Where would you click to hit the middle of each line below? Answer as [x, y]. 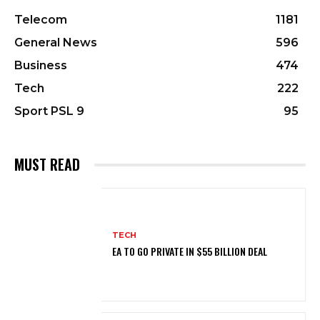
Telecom [41, 20]
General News [56, 43]
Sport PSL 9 [49, 111]
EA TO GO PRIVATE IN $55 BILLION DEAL [190, 251]
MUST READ [47, 165]
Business [41, 66]
